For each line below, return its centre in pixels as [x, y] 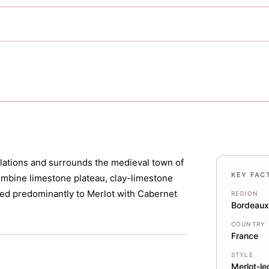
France [244, 236]
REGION [244, 193]
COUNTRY [248, 224]
